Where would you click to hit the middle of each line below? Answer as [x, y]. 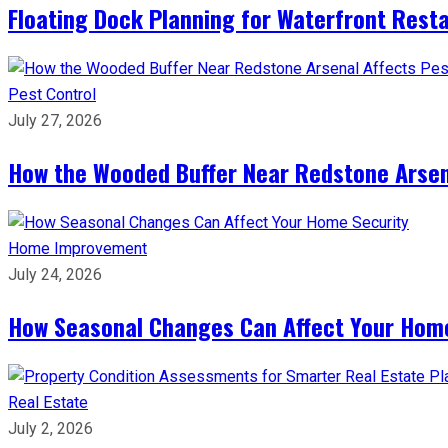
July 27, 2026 [55, 120]
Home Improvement [77, 248]
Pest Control [52, 94]
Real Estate [48, 402]
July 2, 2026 [50, 428]
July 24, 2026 [55, 274]
